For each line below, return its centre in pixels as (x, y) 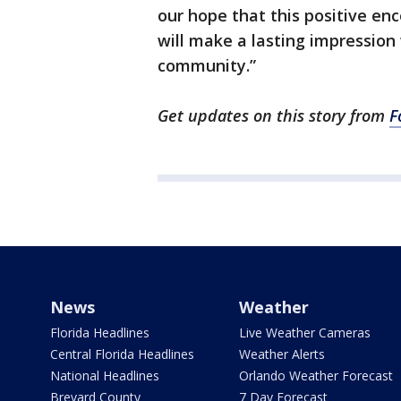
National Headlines (105, 376)
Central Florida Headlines (122, 354)
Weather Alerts (282, 354)
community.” (207, 66)
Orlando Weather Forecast (316, 376)
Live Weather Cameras (304, 333)
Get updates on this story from (273, 116)
